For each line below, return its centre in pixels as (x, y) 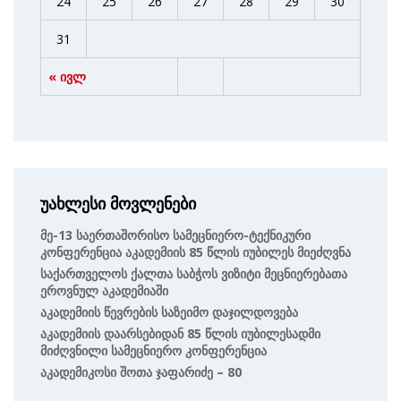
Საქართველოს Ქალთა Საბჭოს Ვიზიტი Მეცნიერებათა (194, 274)
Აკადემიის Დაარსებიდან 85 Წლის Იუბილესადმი (180, 334)
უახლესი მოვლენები (118, 205)
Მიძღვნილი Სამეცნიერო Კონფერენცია (154, 351)
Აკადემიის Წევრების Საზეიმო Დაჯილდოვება (169, 312)
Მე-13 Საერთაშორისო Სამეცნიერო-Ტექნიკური (175, 235)
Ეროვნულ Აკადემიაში (104, 291)
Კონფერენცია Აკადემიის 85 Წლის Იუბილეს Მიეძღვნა (196, 252)
